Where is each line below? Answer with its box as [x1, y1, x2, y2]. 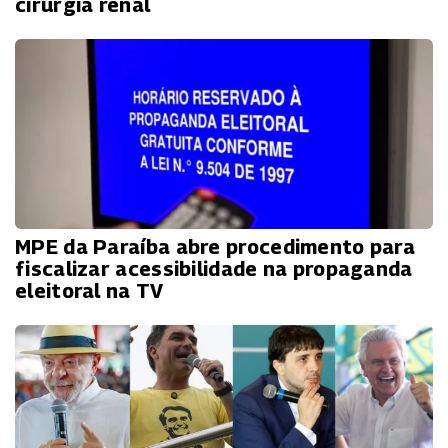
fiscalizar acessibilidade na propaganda [15, 257, 413, 282]
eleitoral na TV [15, 279, 164, 304]
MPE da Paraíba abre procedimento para [15, 235, 416, 260]
